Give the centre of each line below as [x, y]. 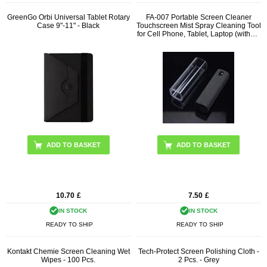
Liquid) [199, 43]
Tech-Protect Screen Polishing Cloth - [198, 251]
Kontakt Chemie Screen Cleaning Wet [68, 251]
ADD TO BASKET [204, 145]
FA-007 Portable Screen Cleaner [198, 18]
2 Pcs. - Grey [198, 260]
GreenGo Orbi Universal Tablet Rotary [68, 18]
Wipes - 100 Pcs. [69, 260]
